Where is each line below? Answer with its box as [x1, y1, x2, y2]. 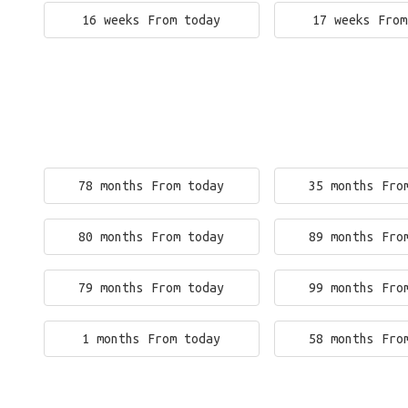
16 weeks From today [82, 13, 221, 27]
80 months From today [78, 229, 225, 244]
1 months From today [82, 331, 221, 346]
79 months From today [78, 280, 225, 295]
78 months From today [78, 178, 225, 193]
